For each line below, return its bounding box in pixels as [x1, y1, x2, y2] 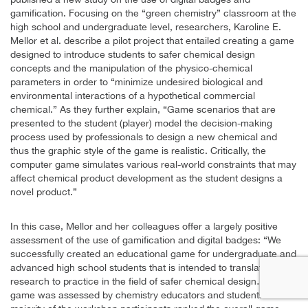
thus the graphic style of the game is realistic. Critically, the [10, 145, 266, 157]
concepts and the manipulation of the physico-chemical [10, 63, 252, 74]
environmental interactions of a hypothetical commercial [10, 90, 255, 102]
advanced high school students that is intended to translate [10, 262, 267, 274]
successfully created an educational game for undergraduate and [10, 248, 296, 260]
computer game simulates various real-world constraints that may [10, 159, 296, 170]
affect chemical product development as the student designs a [10, 173, 283, 184]
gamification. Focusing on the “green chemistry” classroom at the [10, 8, 296, 19]
